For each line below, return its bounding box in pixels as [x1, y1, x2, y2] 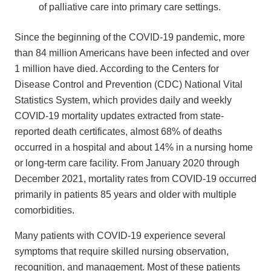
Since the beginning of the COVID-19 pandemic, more [15, 31, 245, 42]
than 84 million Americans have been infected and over [15, 47, 249, 58]
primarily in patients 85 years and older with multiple [15, 189, 237, 200]
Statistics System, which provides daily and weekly [15, 94, 232, 105]
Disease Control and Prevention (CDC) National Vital [15, 79, 243, 90]
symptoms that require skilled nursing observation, [15, 246, 229, 256]
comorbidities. [15, 204, 79, 215]
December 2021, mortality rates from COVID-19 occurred [15, 173, 256, 184]
